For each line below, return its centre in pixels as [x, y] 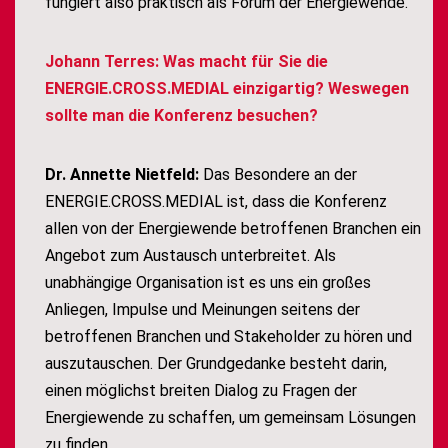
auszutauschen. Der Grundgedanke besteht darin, [216, 364]
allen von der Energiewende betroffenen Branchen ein [233, 229]
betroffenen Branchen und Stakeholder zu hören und [228, 337]
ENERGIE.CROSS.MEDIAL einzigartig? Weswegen [227, 89]
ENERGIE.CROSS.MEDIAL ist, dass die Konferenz [216, 202]
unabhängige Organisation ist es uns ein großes [208, 283]
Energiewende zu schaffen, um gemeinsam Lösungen [230, 418]
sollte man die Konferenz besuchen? [181, 116]
